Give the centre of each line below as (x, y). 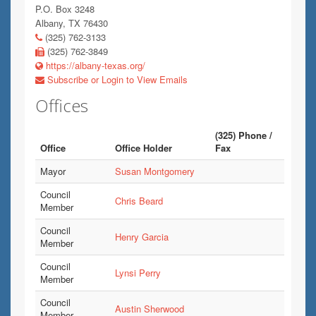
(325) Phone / (244, 135)
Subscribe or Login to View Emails (116, 79)
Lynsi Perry (138, 273)
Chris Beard (139, 201)
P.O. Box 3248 (65, 9)
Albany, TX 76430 (72, 23)
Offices (62, 105)
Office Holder (144, 148)
